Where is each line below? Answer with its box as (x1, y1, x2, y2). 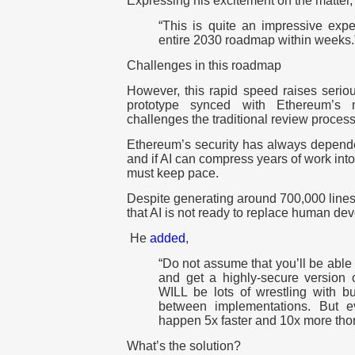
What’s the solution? (127, 339, 241, 353)
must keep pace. (127, 166, 219, 181)
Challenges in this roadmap (127, 59, 281, 73)
